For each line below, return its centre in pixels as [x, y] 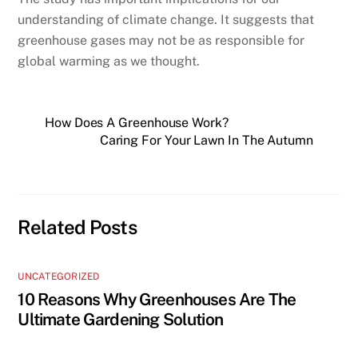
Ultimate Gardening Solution [120, 319]
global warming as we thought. [109, 61]
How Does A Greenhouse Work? [137, 122]
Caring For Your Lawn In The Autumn [206, 140]
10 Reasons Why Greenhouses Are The [157, 299]
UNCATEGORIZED [59, 276]
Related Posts [78, 227]
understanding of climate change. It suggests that [166, 19]
